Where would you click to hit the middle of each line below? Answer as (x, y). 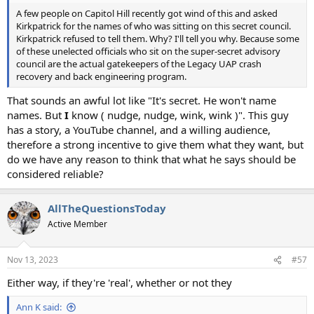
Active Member (77, 224)
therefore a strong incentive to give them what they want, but (155, 144)
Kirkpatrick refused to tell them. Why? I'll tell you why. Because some (158, 39)
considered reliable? (55, 173)
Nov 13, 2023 (33, 260)
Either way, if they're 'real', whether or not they (120, 283)
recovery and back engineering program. (101, 77)
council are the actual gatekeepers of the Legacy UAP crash (139, 64)
